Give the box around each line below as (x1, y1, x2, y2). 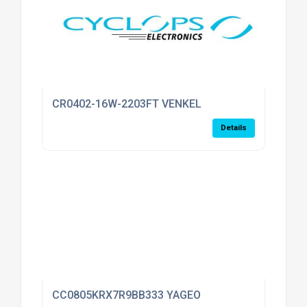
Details (221, 123, 247, 132)
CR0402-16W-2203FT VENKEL (51, 97, 201, 110)
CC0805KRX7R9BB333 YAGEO (51, 288, 201, 302)
